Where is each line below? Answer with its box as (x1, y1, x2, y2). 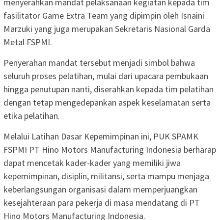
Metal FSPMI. (3, 36, 52, 48)
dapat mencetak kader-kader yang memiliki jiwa (3, 157, 181, 168)
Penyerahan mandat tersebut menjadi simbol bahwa (3, 57, 195, 68)
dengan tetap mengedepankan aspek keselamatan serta (3, 97, 211, 108)
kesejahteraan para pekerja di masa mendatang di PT (3, 197, 200, 208)
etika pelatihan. (3, 110, 60, 121)
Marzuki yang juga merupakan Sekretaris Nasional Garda (3, 23, 210, 34)
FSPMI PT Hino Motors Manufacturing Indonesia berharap (3, 144, 216, 155)
